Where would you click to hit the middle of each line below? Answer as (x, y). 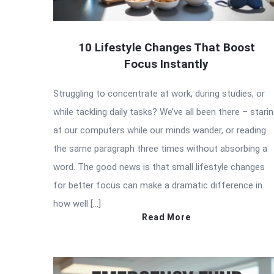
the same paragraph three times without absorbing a (160, 148)
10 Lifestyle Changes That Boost (166, 47)
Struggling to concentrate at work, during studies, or (159, 93)
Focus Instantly (166, 64)
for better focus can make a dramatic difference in (158, 185)
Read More (166, 217)
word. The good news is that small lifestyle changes (159, 167)
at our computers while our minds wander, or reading (160, 130)
